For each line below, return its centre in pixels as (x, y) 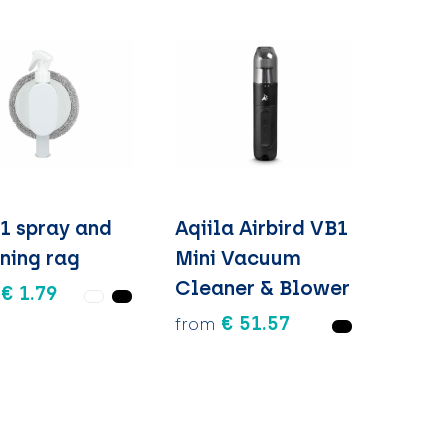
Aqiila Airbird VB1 (261, 228)
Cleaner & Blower (262, 288)
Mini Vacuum (237, 258)
